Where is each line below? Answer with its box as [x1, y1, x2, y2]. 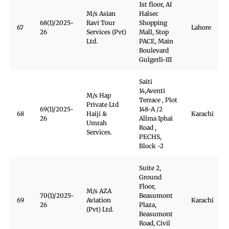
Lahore [191, 24, 211, 31]
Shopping [139, 19, 167, 27]
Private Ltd [86, 101, 119, 108]
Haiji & [86, 110, 107, 118]
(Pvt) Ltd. [86, 205, 113, 213]
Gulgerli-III [139, 56, 172, 63]
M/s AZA [86, 187, 111, 195]
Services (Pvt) [86, 28, 126, 36]
